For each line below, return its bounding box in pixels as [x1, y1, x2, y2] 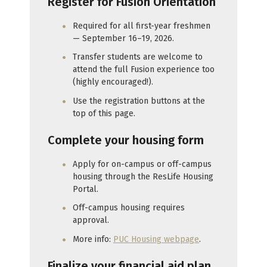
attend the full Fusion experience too [73, 64, 215, 75]
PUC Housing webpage [113, 234, 199, 244]
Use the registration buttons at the [73, 95, 205, 106]
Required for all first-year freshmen [73, 20, 210, 31]
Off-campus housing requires [73, 203, 185, 213]
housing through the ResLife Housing [73, 171, 213, 182]
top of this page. [73, 108, 135, 119]
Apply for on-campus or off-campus [73, 159, 212, 169]
